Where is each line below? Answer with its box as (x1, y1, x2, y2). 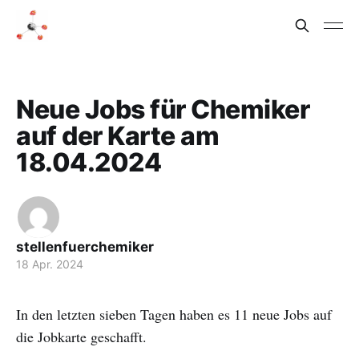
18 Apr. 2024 (16, 257, 83, 271)
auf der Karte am (16, 120, 220, 151)
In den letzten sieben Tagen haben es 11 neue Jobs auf (16, 305, 332, 324)
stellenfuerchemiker (16, 239, 154, 255)
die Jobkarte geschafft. (16, 327, 147, 346)
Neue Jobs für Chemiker (16, 94, 310, 125)
